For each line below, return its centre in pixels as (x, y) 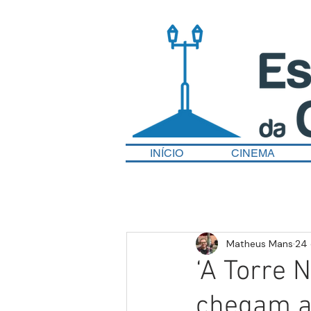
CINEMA (253, 153)
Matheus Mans (260, 243)
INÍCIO (166, 153)
